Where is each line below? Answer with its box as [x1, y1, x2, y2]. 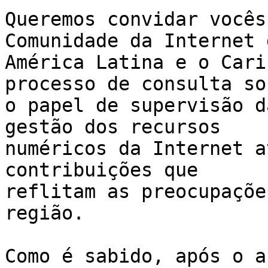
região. [5, 202, 84, 224]
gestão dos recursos [5, 116, 232, 138]
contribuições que [5, 159, 209, 181]
